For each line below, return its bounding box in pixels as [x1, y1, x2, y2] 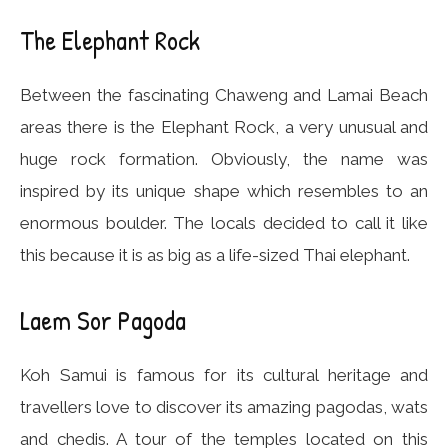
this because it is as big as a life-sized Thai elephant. [20, 245, 410, 265]
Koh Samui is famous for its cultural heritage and [20, 365, 428, 385]
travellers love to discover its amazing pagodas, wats [20, 397, 428, 417]
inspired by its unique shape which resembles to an [20, 181, 428, 201]
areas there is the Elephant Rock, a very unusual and [20, 117, 428, 137]
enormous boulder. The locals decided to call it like [20, 213, 428, 233]
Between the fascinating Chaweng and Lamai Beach [20, 85, 428, 105]
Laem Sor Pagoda [20, 302, 186, 338]
